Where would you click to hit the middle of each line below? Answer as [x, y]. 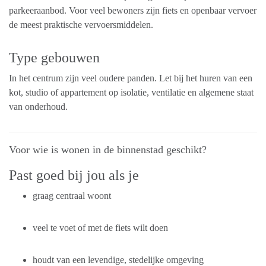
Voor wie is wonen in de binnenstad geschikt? [108, 150]
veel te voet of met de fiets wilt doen [100, 228]
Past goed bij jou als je [74, 175]
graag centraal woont [72, 196]
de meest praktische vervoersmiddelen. [81, 25]
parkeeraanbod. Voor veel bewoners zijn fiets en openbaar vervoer [133, 11]
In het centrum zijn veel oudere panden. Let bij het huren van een [131, 78]
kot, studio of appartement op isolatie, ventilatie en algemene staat [131, 93]
